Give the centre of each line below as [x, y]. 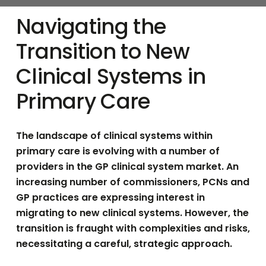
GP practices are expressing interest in [110, 198]
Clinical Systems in [111, 77]
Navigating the [91, 27]
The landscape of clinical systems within [114, 136]
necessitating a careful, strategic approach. [124, 244]
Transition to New [103, 52]
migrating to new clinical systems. [100, 213]
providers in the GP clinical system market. [121, 167]
